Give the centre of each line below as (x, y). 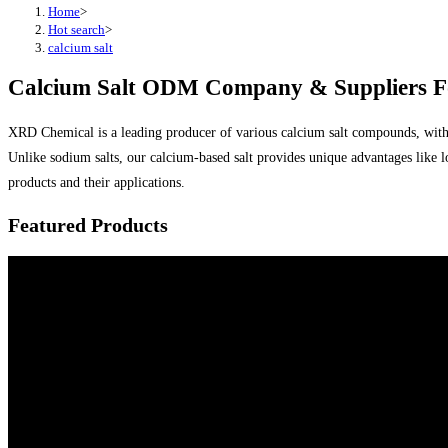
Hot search (76, 29)
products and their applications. (96, 182)
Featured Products (88, 225)
